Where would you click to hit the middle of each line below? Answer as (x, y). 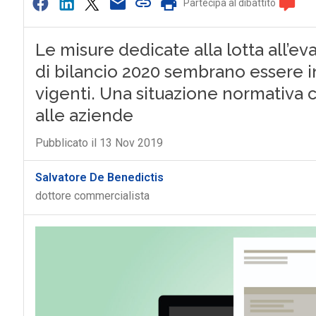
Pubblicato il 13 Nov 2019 (99, 143)
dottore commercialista (92, 196)
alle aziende (84, 115)
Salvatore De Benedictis (99, 177)
